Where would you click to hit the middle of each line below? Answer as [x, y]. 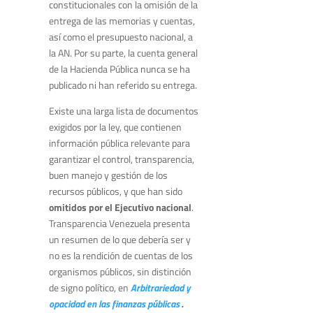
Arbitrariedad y [161, 288]
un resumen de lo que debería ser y [120, 240]
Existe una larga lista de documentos [124, 111]
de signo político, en [90, 288]
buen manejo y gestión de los [108, 175]
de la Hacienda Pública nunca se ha [119, 69]
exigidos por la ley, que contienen [115, 127]
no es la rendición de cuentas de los [121, 256]
